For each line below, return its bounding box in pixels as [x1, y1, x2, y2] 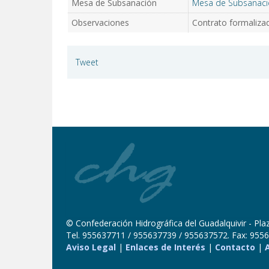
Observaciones [71, 17, 129, 28]
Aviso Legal [66, 241, 116, 253]
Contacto [215, 241, 256, 253]
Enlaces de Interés [125, 241, 206, 253]
